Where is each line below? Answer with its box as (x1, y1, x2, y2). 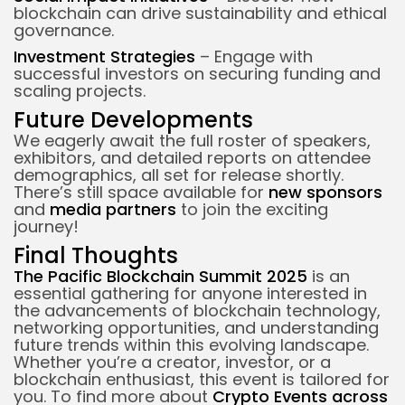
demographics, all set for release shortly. (14, 163, 344, 186)
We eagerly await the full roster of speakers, (14, 128, 371, 152)
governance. (14, 18, 114, 42)
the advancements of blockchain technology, (14, 298, 381, 322)
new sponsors (268, 180, 382, 203)
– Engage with (195, 44, 313, 68)
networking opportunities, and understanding (14, 316, 379, 339)
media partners (50, 197, 176, 221)
